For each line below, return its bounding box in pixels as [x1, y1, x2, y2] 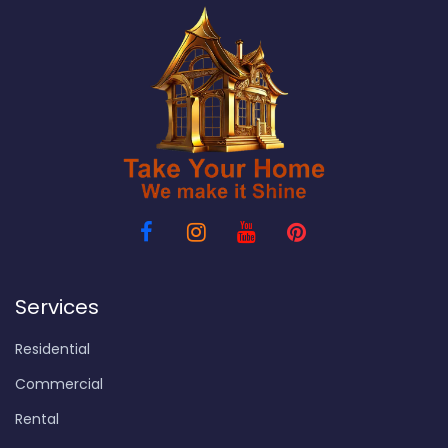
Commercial [15, 373, 103, 394]
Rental [15, 408, 59, 429]
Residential [15, 338, 90, 359]
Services [15, 292, 99, 321]
